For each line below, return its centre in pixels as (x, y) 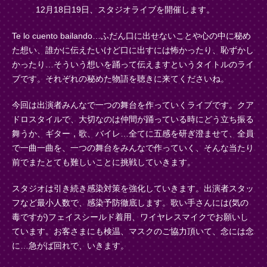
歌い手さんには (200, 203)
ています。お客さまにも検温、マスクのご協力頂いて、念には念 (133, 232)
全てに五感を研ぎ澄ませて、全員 (191, 134)
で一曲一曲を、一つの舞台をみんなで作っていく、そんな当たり (133, 148)
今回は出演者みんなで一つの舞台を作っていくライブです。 (125, 105)
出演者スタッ (229, 189)
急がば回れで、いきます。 (79, 246)
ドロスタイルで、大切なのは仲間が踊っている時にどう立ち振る (133, 120)
